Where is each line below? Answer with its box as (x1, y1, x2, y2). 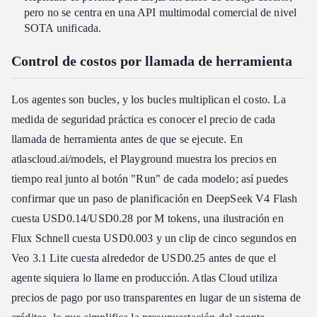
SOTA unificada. (24, 21, 102, 34)
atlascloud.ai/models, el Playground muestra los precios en (11, 152, 277, 165)
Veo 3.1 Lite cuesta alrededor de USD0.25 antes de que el (11, 251, 276, 264)
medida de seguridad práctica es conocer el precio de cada (11, 113, 276, 125)
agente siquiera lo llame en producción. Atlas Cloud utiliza (11, 271, 278, 284)
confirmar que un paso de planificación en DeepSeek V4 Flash (11, 192, 298, 204)
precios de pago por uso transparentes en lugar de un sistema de (11, 291, 301, 304)
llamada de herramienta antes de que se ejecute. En (11, 132, 243, 145)
